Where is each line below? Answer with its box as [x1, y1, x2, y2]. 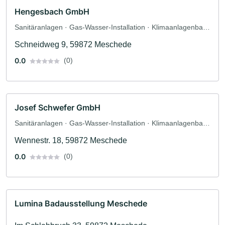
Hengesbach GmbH [15, 7, 89, 17]
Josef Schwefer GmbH [15, 102, 100, 113]
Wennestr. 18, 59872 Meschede [15, 136, 127, 145]
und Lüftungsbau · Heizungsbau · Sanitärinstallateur [15, 34, 180, 42]
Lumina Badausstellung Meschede [15, 198, 147, 209]
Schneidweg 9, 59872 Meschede [15, 40, 132, 49]
